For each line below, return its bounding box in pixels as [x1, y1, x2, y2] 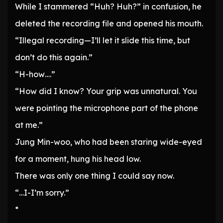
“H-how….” [15, 69, 55, 80]
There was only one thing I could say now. [15, 171, 174, 181]
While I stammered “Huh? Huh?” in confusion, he [15, 1, 202, 12]
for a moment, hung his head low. [15, 154, 141, 164]
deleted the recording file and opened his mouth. [15, 18, 203, 29]
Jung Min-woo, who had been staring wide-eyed [15, 137, 202, 147]
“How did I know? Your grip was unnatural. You [15, 86, 197, 97]
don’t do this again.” [15, 52, 93, 63]
